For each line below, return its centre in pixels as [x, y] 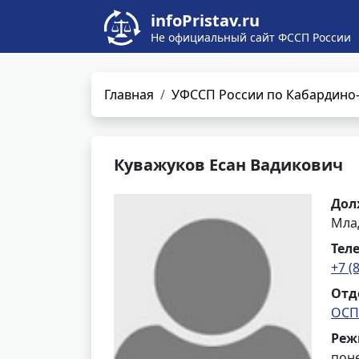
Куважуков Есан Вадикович [228, 165]
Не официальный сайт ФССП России [251, 37]
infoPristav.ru [205, 20]
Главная [129, 95]
